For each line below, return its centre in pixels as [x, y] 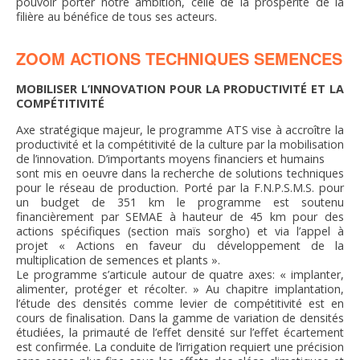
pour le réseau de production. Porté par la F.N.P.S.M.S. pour [180, 188]
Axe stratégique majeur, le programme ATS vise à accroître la [180, 130]
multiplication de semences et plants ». [118, 260]
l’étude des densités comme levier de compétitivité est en [180, 304]
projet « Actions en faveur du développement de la [180, 246]
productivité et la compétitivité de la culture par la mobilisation [180, 145]
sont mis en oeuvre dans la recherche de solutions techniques [180, 174]
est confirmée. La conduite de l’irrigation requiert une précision [180, 347]
